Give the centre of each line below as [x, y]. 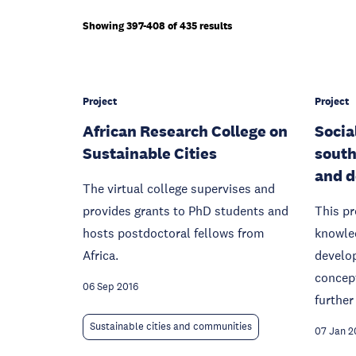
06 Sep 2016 [110, 287]
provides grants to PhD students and [186, 211]
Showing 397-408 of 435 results [157, 26]
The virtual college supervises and [179, 188]
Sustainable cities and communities [171, 327]
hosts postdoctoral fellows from [174, 233]
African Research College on [185, 131]
